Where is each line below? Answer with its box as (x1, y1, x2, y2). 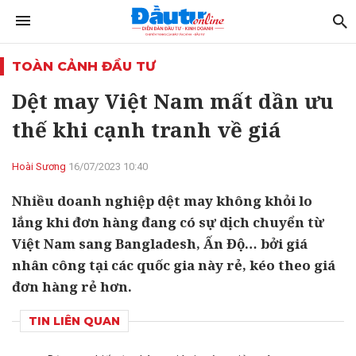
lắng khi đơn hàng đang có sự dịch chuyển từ (12, 213, 324, 231)
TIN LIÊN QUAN (29, 314, 120, 328)
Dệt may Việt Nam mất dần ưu (12, 87, 334, 115)
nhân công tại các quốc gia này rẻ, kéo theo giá (12, 256, 335, 274)
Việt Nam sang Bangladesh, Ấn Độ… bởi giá (12, 234, 308, 253)
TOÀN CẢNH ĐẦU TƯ (12, 59, 156, 74)
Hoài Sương (12, 161, 66, 172)
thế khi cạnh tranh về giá (12, 115, 281, 144)
